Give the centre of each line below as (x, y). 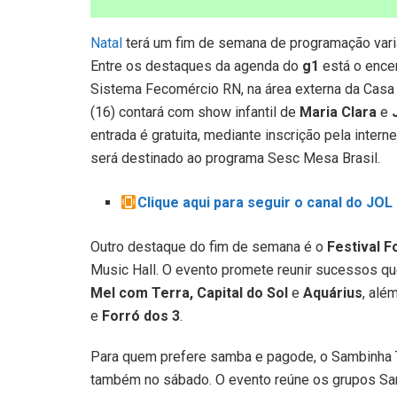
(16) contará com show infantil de (195, 113)
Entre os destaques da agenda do (196, 66)
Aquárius (333, 293)
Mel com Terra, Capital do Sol (189, 293)
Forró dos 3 (141, 316)
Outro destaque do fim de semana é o (209, 247)
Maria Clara (338, 113)
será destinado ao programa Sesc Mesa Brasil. (235, 159)
